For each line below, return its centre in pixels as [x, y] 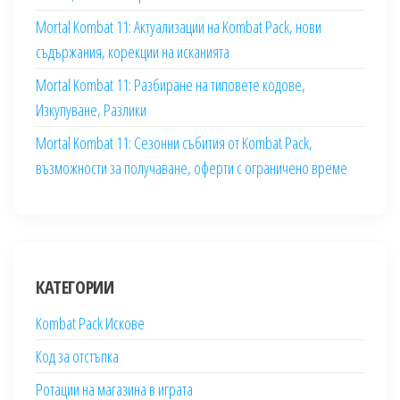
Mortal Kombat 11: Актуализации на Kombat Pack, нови [179, 27]
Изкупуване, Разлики [91, 110]
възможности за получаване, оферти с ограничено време [192, 168]
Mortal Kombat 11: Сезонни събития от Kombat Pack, [174, 143]
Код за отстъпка [77, 357]
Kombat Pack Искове [90, 324]
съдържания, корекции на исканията [133, 52]
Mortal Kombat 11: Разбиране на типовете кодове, [171, 85]
